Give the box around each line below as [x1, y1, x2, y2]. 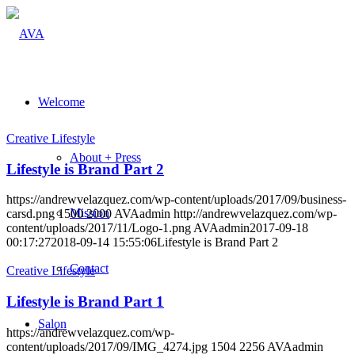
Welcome [38, 95, 85, 109]
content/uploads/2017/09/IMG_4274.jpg [6, 339, 208, 353]
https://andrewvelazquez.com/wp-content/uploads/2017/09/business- [6, 193, 346, 207]
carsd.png [6, 207, 55, 221]
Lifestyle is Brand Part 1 [6, 293, 164, 311]
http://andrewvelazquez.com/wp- [174, 207, 337, 221]
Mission [70, 206, 109, 219]
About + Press [70, 151, 141, 164]
